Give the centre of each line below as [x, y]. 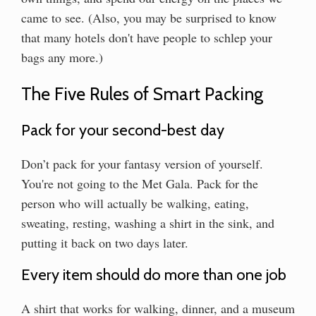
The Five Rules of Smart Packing [142, 93]
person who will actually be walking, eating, [135, 203]
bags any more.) [62, 57]
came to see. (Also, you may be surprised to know [149, 17]
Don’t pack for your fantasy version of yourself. [142, 163]
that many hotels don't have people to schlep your [147, 37]
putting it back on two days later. [105, 242]
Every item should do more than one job [154, 275]
